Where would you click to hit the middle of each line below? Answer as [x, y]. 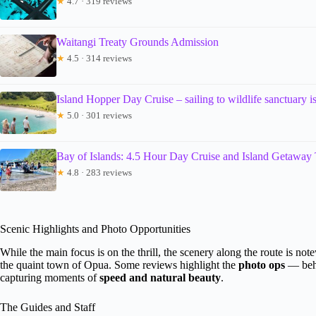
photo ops [262, 265]
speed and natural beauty [160, 277]
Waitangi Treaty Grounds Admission [138, 42]
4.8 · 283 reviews [98, 172]
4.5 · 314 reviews [98, 58]
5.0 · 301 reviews [98, 115]
